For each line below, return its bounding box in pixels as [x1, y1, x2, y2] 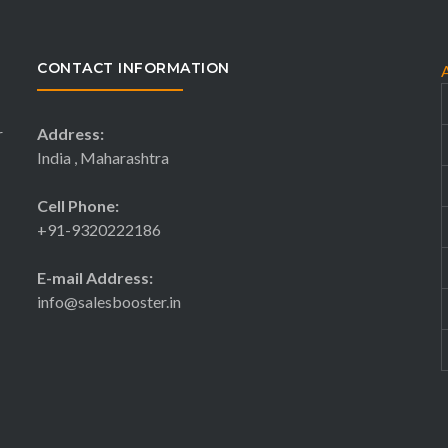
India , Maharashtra [37, 148, 170, 167]
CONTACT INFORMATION [37, 59, 230, 77]
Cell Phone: [37, 196, 120, 215]
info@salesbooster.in [37, 292, 182, 311]
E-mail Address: [37, 268, 154, 287]
